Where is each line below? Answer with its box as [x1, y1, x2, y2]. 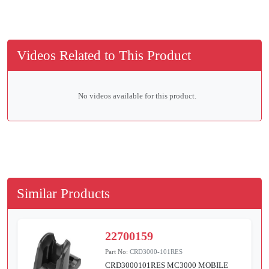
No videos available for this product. [77, 91, 196, 101]
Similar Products [17, 186, 110, 202]
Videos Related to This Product [17, 47, 191, 64]
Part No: [105, 248, 130, 256]
